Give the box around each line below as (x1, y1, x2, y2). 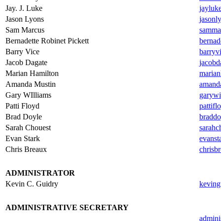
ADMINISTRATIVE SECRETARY (5, 203, 129, 212)
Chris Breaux (5, 145, 47, 153)
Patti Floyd (5, 102, 39, 110)
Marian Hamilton (5, 69, 59, 77)
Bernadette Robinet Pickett (5, 37, 89, 45)
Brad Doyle (5, 112, 42, 121)
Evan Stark (5, 134, 40, 143)
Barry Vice (5, 47, 39, 56)
